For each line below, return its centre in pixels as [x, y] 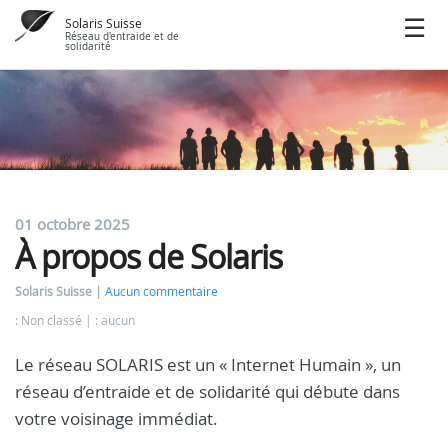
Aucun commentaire [161, 291]
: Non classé [50, 320]
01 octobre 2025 [72, 224]
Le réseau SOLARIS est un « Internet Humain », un [208, 364]
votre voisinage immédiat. [116, 418]
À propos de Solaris [148, 256]
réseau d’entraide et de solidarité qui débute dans [207, 391]
